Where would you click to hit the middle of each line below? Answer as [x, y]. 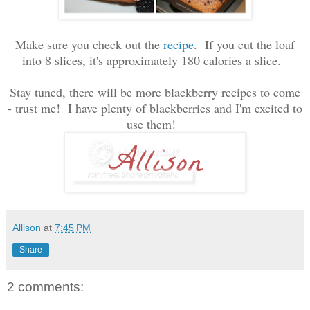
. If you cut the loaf [244, 44]
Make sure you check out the [89, 44]
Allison [27, 227]
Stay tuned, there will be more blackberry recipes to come [155, 92]
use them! [155, 124]
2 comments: [45, 286]
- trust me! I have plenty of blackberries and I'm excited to [155, 108]
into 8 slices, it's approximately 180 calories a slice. [155, 60]
